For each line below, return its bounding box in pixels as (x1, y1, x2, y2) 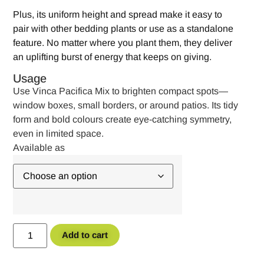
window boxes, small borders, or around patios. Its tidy (13, 100, 239, 111)
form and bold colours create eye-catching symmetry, (13, 114, 232, 125)
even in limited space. (13, 128, 104, 139)
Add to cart (62, 229, 108, 240)
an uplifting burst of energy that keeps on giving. (13, 52, 212, 62)
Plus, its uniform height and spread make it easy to (13, 9, 223, 20)
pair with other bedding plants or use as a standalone (13, 24, 234, 34)
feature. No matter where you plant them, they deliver (13, 38, 233, 48)
